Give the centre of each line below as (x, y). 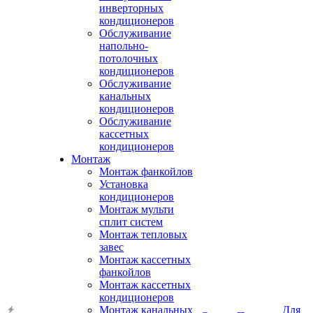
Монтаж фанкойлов (146, 172)
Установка (124, 184)
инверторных (131, 8)
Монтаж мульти (137, 209)
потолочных (129, 58)
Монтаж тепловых (143, 234)
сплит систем (131, 222)
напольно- (124, 46)
